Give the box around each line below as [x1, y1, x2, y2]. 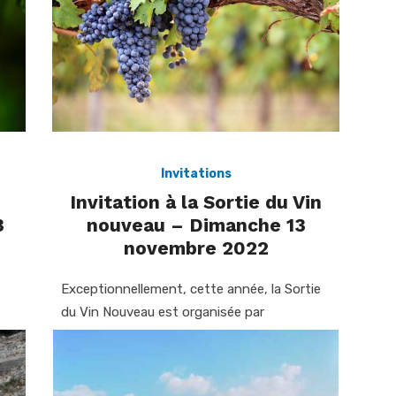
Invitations [160, 166, 232, 182]
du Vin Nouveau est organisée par [61, 304, 264, 321]
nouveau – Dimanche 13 [86, 214, 306, 237]
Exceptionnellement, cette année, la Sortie [61, 281, 321, 298]
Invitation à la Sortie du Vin [70, 191, 322, 214]
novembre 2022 [123, 237, 269, 260]
